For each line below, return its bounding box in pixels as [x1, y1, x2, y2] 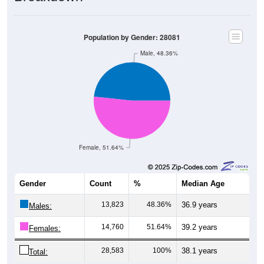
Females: [29, 223, 61, 233]
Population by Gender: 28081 [84, 32, 180, 42]
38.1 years [181, 246, 217, 255]
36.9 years [181, 200, 217, 209]
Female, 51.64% [78, 143, 124, 151]
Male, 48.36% [140, 49, 179, 57]
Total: [29, 247, 48, 256]
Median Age [181, 179, 225, 188]
